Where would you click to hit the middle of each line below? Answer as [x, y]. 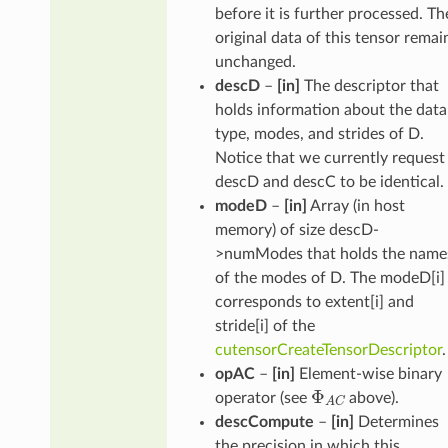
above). [371, 397]
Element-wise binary [368, 373]
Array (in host [355, 205]
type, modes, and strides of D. [319, 133]
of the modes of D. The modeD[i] [329, 277]
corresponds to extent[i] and [314, 301]
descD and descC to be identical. [329, 181]
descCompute [264, 421]
